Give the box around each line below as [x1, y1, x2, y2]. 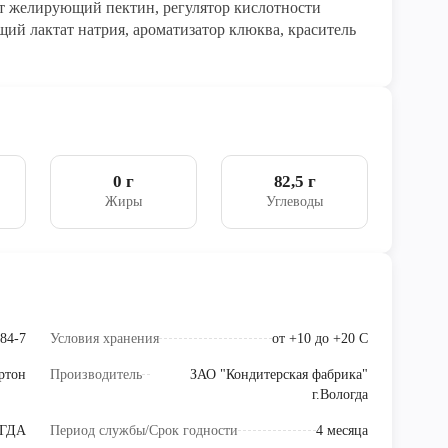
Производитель [50, 367, 142, 383]
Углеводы [266, 194, 323, 210]
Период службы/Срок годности [50, 423, 238, 439]
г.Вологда [312, 387, 368, 403]
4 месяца [316, 423, 368, 439]
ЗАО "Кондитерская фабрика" [190, 367, 368, 383]
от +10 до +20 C [272, 331, 368, 347]
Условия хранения [50, 331, 159, 347]
